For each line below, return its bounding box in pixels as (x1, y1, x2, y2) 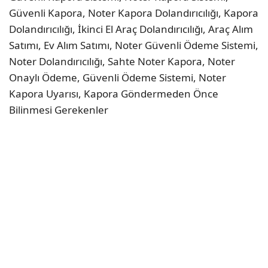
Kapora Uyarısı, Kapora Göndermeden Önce (9, 86, 218, 100)
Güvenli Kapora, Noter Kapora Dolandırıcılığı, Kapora (9, 5, 258, 20)
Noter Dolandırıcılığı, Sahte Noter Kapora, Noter (9, 54, 235, 68)
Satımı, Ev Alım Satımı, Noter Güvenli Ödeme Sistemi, (9, 38, 258, 52)
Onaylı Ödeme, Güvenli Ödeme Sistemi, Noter (9, 70, 226, 84)
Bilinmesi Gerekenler (9, 102, 108, 117)
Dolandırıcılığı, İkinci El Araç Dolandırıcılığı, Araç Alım (9, 22, 253, 36)
